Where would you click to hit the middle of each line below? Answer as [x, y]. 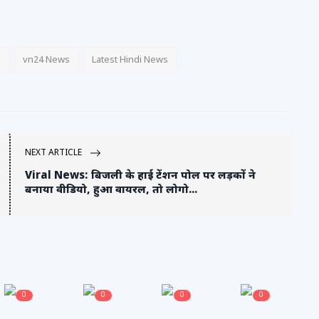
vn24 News [46, 60]
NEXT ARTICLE [54, 153]
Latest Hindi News [130, 60]
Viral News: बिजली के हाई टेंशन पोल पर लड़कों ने [140, 176]
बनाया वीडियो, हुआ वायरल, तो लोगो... [111, 190]
